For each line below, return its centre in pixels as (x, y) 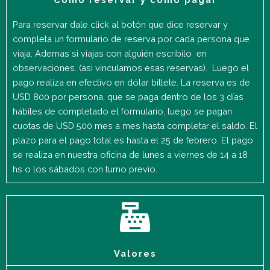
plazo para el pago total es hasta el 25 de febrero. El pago (133, 140)
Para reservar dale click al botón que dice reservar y (120, 25)
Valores (135, 254)
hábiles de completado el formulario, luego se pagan (122, 111)
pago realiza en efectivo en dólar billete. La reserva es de (131, 83)
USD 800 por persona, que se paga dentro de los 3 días (128, 97)
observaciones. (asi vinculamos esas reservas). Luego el (131, 68)
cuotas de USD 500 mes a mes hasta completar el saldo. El (135, 126)
